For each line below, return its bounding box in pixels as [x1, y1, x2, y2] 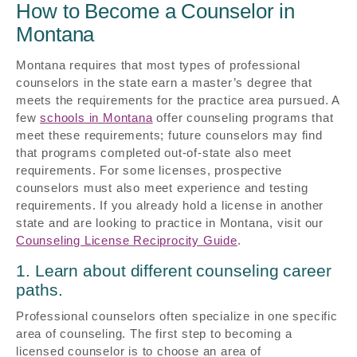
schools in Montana [40, 110, 153, 124]
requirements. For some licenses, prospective [16, 163, 283, 177]
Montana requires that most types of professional [16, 57, 300, 72]
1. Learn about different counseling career [16, 261, 331, 280]
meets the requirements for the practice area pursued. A [16, 92, 339, 107]
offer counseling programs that [152, 110, 334, 124]
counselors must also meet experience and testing [16, 180, 308, 194]
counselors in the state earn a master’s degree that [16, 75, 312, 89]
